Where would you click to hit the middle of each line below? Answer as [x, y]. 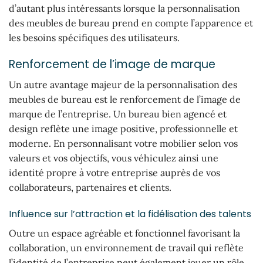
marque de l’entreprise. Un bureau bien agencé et [118, 114]
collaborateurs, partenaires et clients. [90, 187]
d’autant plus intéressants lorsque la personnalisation [124, 9]
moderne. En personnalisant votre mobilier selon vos [123, 143]
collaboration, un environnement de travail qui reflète [126, 248]
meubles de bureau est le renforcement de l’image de [125, 99]
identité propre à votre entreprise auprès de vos [114, 172]
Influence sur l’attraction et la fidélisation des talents [130, 214]
